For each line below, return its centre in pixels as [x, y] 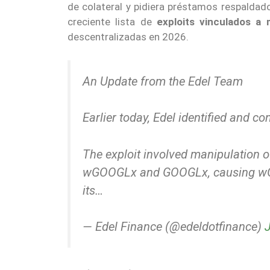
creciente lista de [112, 22]
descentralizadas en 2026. [128, 37]
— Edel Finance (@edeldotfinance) [174, 227]
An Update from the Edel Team [163, 81]
